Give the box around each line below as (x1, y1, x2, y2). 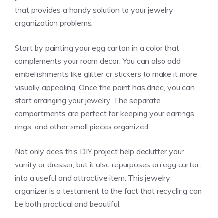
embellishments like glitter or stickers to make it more (15, 69, 197, 79)
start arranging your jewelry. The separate (15, 95, 161, 106)
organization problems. (15, 18, 93, 28)
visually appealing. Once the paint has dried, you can (15, 82, 195, 92)
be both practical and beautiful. (15, 199, 121, 209)
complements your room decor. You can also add (15, 56, 181, 66)
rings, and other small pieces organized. (15, 122, 150, 132)
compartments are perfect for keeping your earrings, (15, 109, 196, 119)
